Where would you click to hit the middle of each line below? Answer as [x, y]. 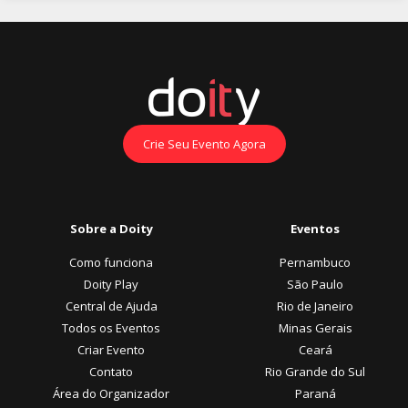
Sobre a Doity [111, 228]
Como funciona [111, 262]
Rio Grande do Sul [315, 371]
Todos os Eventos [111, 327]
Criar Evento [111, 349]
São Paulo [315, 284]
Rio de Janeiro [315, 306]
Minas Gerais [315, 327]
